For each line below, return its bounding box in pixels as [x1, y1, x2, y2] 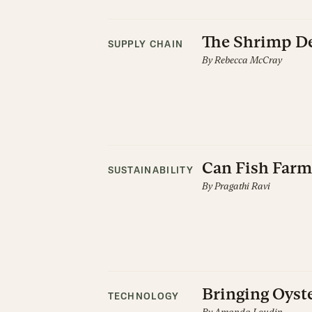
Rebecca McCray [214, 54, 282, 65]
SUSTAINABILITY [107, 166, 194, 175]
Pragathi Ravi [214, 180, 270, 192]
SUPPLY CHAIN [107, 40, 184, 49]
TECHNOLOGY [107, 292, 180, 302]
